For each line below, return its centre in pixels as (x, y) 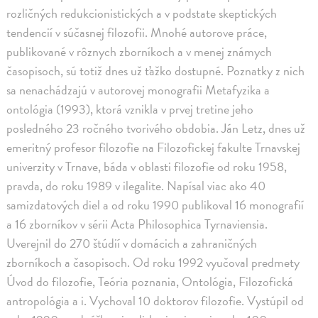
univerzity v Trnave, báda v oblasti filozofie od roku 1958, (147, 167)
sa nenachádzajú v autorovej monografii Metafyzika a (138, 90)
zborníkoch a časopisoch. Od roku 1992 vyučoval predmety (153, 263)
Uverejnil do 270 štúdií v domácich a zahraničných (132, 243)
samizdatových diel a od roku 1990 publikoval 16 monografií (155, 205)
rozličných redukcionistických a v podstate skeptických (142, 13)
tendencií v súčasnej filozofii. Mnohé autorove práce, (137, 33)
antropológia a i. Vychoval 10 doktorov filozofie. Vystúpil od (155, 301)
